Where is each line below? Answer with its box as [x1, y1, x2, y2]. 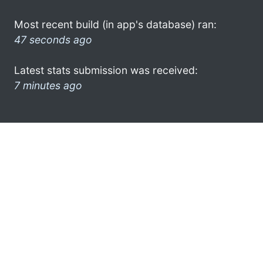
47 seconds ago [14, 33, 92, 46]
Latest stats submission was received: [14, 63, 198, 76]
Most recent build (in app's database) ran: [14, 18, 217, 31]
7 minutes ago [14, 79, 82, 92]
